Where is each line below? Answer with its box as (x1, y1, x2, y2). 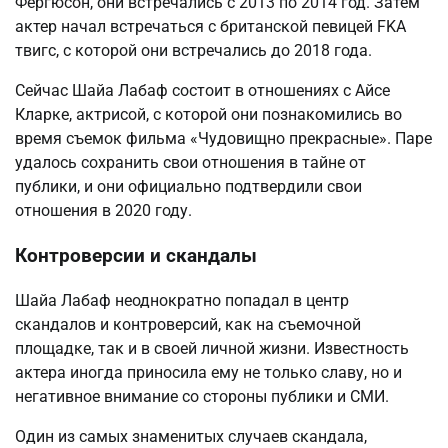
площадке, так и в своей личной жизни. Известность (15, 338, 409, 358)
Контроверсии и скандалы (15, 245, 257, 268)
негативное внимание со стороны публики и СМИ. (15, 386, 389, 406)
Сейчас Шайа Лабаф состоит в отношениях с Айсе (15, 81, 390, 101)
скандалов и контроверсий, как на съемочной (15, 314, 361, 334)
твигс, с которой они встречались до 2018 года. (15, 41, 372, 61)
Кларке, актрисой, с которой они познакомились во (15, 105, 402, 125)
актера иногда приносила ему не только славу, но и (15, 362, 402, 382)
